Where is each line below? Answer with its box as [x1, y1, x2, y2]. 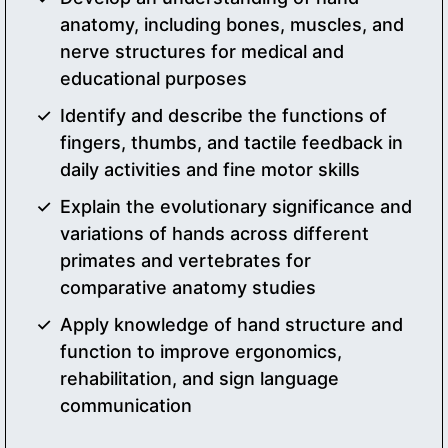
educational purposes [60, 67, 247, 89]
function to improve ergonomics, [60, 340, 342, 362]
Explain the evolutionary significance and [60, 195, 412, 217]
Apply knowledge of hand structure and [60, 313, 403, 335]
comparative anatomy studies [60, 276, 316, 298]
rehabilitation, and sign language [60, 367, 339, 389]
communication [60, 394, 192, 416]
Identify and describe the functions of [60, 104, 387, 126]
